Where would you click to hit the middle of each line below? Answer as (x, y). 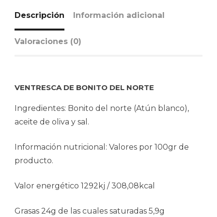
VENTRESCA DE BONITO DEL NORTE (84, 87)
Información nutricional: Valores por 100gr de (102, 147)
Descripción (39, 15)
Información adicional (119, 15)
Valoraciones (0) (48, 41)
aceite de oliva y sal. (52, 122)
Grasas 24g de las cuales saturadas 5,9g (90, 211)
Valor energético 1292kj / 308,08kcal (85, 186)
